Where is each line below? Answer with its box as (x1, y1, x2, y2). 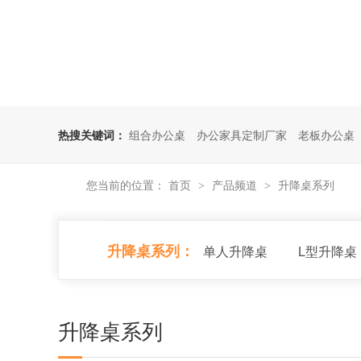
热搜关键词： (58, 126, 126, 143)
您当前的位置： (86, 176, 165, 193)
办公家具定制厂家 (197, 126, 287, 143)
